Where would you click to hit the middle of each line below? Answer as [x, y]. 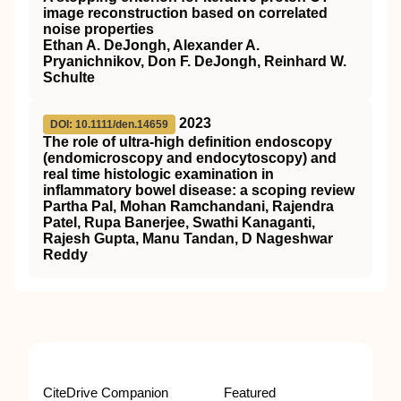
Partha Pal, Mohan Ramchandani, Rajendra [188, 207]
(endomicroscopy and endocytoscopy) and [190, 158]
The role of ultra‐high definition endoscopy [188, 142]
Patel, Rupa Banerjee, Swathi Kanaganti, [179, 223]
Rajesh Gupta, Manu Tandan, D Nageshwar [188, 239]
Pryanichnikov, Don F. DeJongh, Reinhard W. [195, 62]
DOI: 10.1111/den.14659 [109, 125]
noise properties [98, 30]
